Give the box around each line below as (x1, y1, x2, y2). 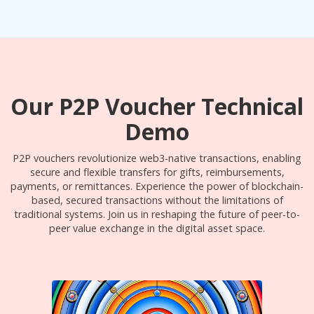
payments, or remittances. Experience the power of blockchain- (11, 179, 303, 193)
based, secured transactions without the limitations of (31, 193, 283, 207)
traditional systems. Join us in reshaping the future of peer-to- (14, 207, 300, 221)
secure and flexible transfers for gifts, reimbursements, (29, 165, 285, 179)
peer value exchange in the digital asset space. (49, 221, 265, 235)
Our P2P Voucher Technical (11, 91, 303, 121)
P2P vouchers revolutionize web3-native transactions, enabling (13, 151, 301, 165)
